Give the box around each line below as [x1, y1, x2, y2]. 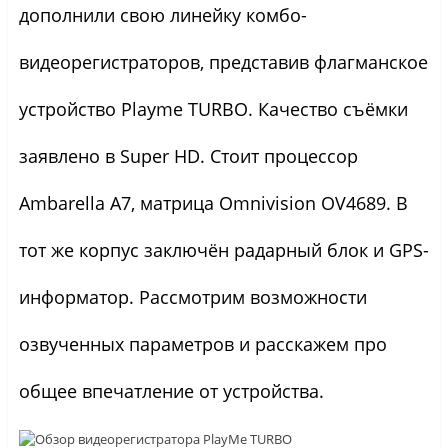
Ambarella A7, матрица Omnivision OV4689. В [18, 190, 408, 215]
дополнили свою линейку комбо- [18, 2, 307, 27]
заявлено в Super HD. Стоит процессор [18, 143, 358, 168]
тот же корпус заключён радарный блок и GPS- [18, 237, 429, 262]
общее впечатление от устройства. [18, 378, 324, 403]
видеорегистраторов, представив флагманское [18, 49, 428, 74]
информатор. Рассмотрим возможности [18, 284, 367, 309]
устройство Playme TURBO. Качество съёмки [18, 96, 408, 121]
